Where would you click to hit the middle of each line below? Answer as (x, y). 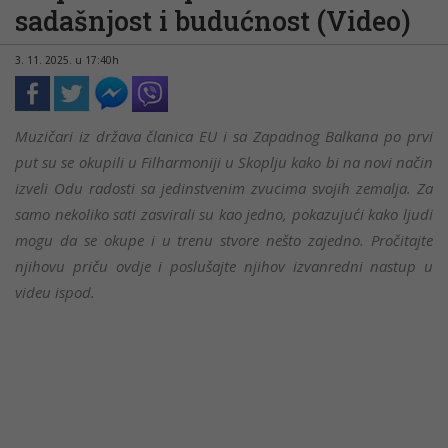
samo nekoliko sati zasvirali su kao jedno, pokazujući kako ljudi (224, 214)
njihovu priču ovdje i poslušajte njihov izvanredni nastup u (224, 266)
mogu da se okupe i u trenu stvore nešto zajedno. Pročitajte (224, 240)
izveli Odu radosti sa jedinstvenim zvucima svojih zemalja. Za (224, 188)
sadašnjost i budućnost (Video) (213, 20)
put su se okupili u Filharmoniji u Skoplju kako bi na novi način (224, 162)
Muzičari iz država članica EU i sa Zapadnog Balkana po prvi (224, 136)
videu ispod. (55, 292)
